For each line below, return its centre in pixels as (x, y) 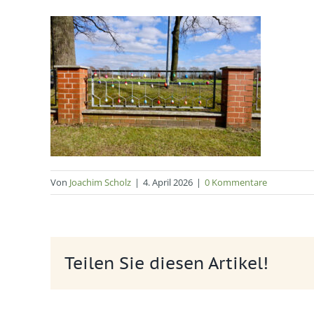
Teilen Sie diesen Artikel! (166, 263)
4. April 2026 (168, 183)
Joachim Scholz (100, 183)
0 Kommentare (236, 183)
